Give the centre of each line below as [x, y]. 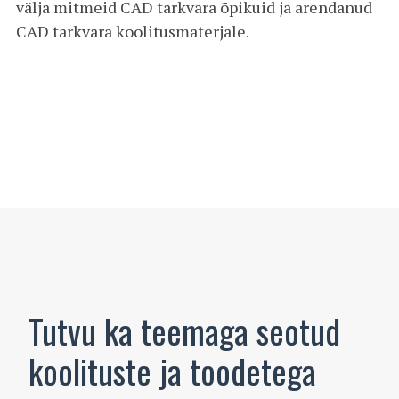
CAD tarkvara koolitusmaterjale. [133, 31]
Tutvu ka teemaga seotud [184, 331]
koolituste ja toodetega [172, 371]
